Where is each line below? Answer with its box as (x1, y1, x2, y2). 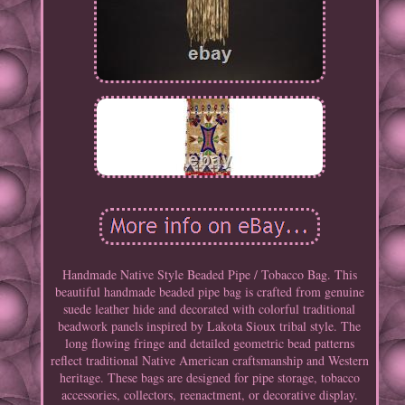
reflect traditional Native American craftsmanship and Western (50, 352, 369, 370)
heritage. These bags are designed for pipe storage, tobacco (59, 369, 360, 387)
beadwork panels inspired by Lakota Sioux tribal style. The (58, 317, 362, 335)
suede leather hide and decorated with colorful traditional (63, 300, 356, 318)
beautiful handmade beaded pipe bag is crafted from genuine (54, 283, 364, 301)
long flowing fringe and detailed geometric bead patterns (64, 334, 354, 353)
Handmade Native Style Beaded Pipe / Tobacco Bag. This (61, 266, 357, 284)
